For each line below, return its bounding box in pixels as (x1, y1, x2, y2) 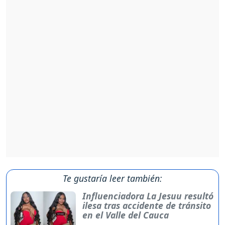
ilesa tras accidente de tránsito (82, 199, 211, 212)
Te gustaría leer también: (63, 172, 162, 185)
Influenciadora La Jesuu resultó (82, 190, 213, 202)
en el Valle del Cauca (82, 209, 169, 221)
